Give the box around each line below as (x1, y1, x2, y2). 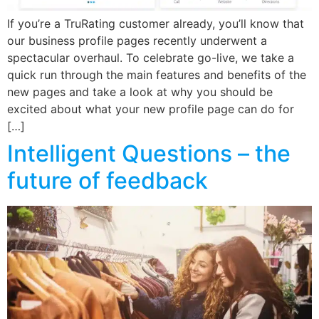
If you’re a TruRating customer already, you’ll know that (7, 16, 304, 31)
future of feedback (7, 167, 208, 195)
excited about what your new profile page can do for (7, 102, 294, 117)
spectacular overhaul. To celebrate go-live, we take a (7, 51, 294, 66)
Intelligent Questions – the (7, 140, 291, 168)
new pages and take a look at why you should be (7, 85, 273, 100)
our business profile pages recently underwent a (7, 33, 267, 48)
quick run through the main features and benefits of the (7, 68, 306, 83)
